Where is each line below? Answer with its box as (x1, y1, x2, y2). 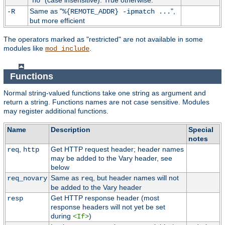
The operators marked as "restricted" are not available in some (4, 35, 203, 44)
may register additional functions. (4, 106, 108, 115)
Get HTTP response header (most (50, 193, 159, 202)
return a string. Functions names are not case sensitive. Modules (4, 97, 209, 106)
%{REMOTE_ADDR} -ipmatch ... (62, 8, 171, 16)
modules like (4, 44, 45, 53)
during (50, 211, 73, 220)
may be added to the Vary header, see (50, 154, 172, 162)
